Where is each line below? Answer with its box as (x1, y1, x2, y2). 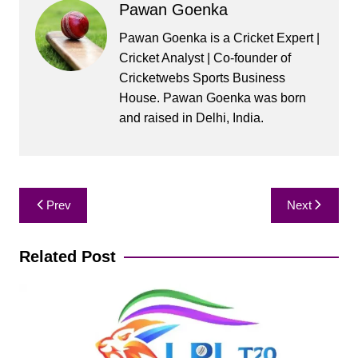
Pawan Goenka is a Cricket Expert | (118, 31, 320, 46)
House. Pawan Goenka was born (118, 91, 306, 105)
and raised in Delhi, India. (118, 111, 264, 125)
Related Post (18, 248, 116, 266)
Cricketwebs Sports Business (118, 71, 285, 86)
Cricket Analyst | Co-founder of (118, 51, 291, 66)
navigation (18, 212, 111, 237)
